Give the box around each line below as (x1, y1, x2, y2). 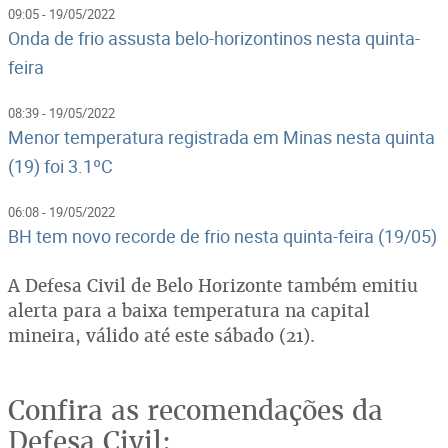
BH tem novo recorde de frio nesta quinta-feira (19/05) (8, 223, 437, 248)
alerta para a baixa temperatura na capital (8, 298, 370, 322)
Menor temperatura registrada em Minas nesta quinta (8, 124, 435, 149)
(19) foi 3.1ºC (8, 153, 113, 178)
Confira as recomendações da (8, 392, 383, 428)
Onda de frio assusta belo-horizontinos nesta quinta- (8, 25, 420, 50)
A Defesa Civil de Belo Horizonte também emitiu (8, 273, 418, 297)
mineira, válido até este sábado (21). (8, 323, 315, 347)
